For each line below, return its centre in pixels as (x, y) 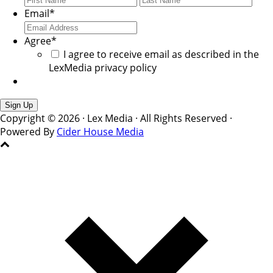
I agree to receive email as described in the (161, 55)
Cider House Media (100, 132)
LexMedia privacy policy (103, 68)
